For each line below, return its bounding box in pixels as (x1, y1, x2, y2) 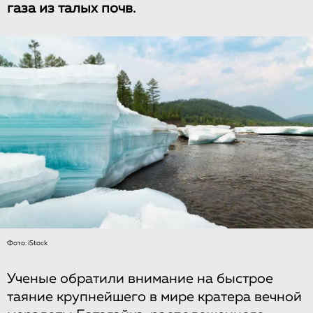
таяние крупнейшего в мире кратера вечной (7, 290, 302, 305)
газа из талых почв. (7, 1, 136, 15)
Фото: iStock (7, 240, 48, 247)
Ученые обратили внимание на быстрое (7, 272, 273, 286)
